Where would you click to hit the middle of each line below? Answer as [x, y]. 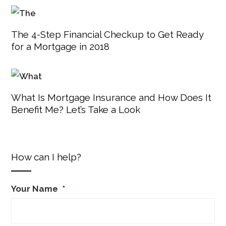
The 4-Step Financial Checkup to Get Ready [107, 35]
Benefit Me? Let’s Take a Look [76, 109]
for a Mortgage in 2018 [61, 47]
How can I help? [46, 157]
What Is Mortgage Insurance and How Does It [111, 97]
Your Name [35, 188]
